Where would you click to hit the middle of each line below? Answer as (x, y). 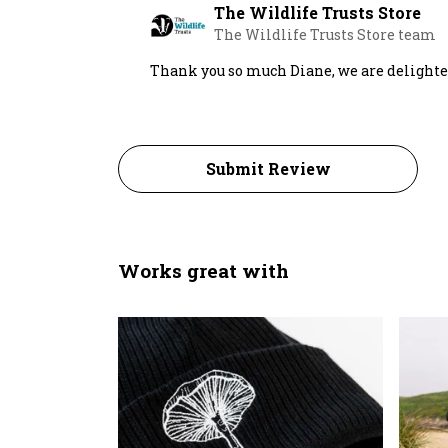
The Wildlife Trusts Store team (325, 35)
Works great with (203, 271)
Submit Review (268, 169)
